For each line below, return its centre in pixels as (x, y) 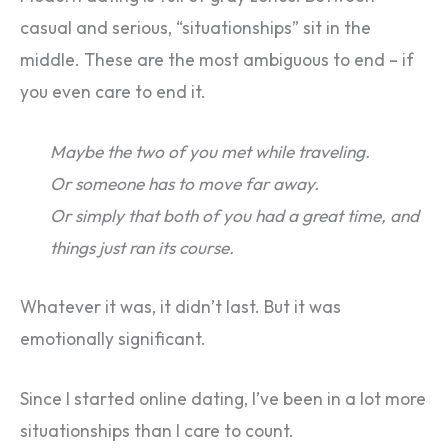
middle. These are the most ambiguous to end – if (217, 59)
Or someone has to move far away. (184, 183)
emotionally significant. (113, 339)
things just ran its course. (142, 247)
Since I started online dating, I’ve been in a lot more (223, 398)
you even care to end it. (113, 91)
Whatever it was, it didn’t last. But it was (180, 307)
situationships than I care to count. (157, 430)
